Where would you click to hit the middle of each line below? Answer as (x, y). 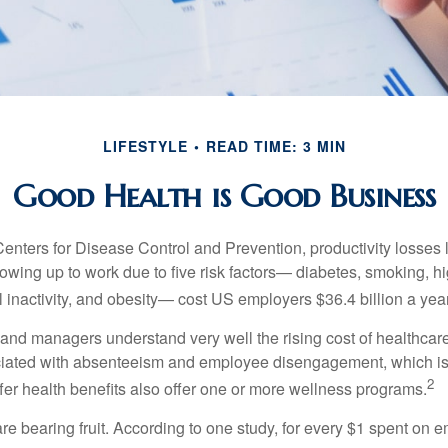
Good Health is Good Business (224, 195)
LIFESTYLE (145, 145)
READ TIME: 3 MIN (275, 145)
